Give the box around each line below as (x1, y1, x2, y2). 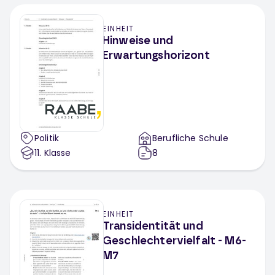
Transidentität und (103, 221, 203, 232)
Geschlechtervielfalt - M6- (103, 236, 246, 247)
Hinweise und (103, 36, 173, 47)
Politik (34, 132, 60, 144)
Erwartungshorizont (103, 50, 210, 61)
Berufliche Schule (152, 132, 228, 144)
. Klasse (39, 147, 71, 159)
